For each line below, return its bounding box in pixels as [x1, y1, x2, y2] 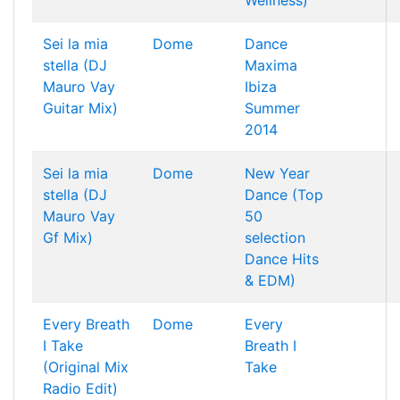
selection [245, 229, 305, 246]
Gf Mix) [43, 229, 93, 246]
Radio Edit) [43, 379, 118, 397]
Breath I [245, 337, 296, 354]
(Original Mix [43, 358, 129, 376]
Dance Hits [245, 250, 319, 268]
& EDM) [245, 271, 296, 289]
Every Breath [43, 315, 129, 333]
